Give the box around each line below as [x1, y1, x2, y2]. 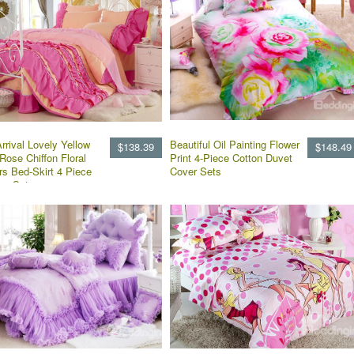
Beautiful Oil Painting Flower [170, 137, 299, 152]
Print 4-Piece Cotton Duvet [170, 150, 292, 165]
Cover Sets [170, 164, 221, 179]
